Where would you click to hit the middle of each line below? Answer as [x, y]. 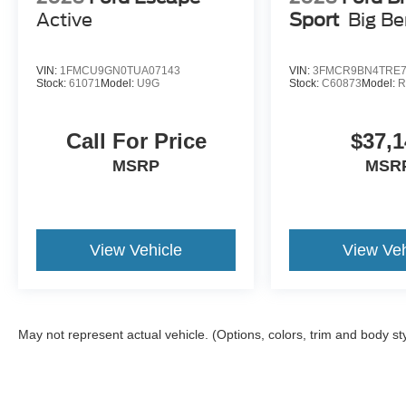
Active [64, 19]
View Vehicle [136, 251]
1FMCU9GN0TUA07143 [120, 70]
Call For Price [136, 141]
